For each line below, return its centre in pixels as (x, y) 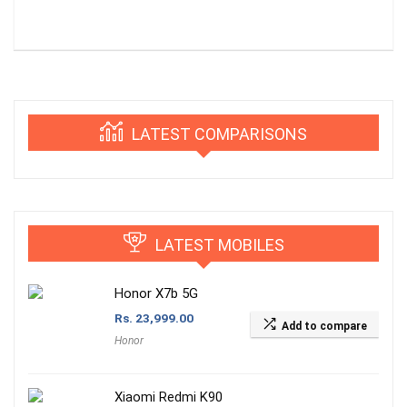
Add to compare (324, 327)
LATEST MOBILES (219, 245)
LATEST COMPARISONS (219, 134)
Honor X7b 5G (156, 294)
